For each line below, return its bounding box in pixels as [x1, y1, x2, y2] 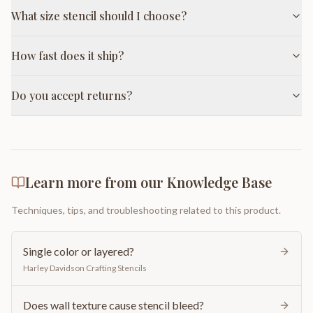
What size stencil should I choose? [11, 8, 187, 23]
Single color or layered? [23, 244, 134, 258]
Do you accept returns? [11, 87, 132, 103]
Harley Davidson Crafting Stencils [23, 262, 147, 273]
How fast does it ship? [11, 48, 124, 63]
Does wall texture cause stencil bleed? [23, 298, 204, 312]
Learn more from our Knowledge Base [25, 172, 272, 191]
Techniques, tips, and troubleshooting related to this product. [11, 203, 281, 216]
